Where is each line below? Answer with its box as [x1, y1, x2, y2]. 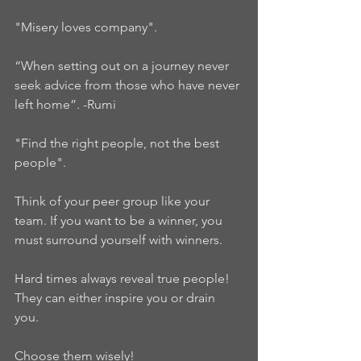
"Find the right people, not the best [15, 135, 222, 151]
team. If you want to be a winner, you [15, 213, 226, 229]
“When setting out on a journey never [15, 58, 232, 74]
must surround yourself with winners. [15, 232, 232, 248]
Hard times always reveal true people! [15, 271, 236, 287]
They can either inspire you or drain [15, 290, 218, 306]
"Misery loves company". [15, 19, 164, 35]
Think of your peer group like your [15, 193, 213, 210]
